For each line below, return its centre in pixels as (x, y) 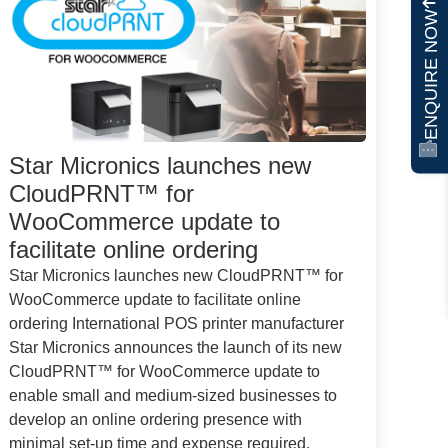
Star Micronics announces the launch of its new (176, 347)
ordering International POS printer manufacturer (177, 323)
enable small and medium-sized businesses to (173, 395)
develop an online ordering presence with (156, 419)
